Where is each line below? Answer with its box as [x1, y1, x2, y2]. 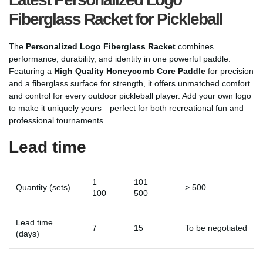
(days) [16, 228, 39, 238]
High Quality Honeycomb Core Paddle [54, 66, 205, 76]
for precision [205, 66, 254, 76]
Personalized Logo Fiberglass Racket [26, 41, 176, 51]
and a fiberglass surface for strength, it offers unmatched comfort [9, 78, 250, 88]
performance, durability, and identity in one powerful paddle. [9, 53, 231, 63]
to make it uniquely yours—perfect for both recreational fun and [9, 103, 244, 113]
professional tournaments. [9, 115, 106, 125]
